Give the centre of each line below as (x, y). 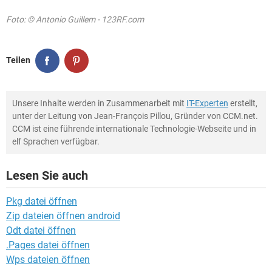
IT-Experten (207, 103)
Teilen (18, 60)
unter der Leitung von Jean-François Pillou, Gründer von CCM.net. (135, 116)
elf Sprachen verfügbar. (56, 141)
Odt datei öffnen (41, 230)
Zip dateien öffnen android (63, 216)
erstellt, (243, 103)
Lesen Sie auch (47, 175)
